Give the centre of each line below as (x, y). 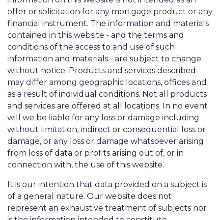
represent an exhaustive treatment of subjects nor (107, 208)
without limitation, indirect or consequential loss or (107, 129)
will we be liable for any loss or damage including (103, 118)
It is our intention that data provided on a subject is (107, 184)
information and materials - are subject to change (104, 59)
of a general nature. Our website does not (90, 196)
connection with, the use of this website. (86, 165)
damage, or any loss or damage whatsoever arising (106, 141)
